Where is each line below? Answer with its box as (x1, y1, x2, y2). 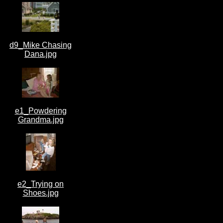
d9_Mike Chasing (9, 41, 72, 49)
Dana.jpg (24, 50, 57, 58)
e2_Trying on (17, 180, 64, 188)
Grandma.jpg (17, 115, 64, 124)
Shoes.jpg (22, 189, 59, 197)
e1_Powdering (14, 107, 67, 115)
